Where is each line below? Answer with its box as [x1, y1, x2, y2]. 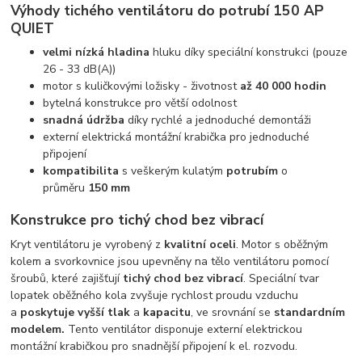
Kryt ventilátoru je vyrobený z [11, 236, 165, 252]
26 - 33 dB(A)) [43, 61, 116, 78]
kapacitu [140, 304, 192, 320]
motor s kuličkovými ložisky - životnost [43, 78, 241, 95]
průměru [43, 180, 89, 196]
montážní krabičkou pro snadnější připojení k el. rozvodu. [11, 338, 298, 354]
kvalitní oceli [164, 236, 237, 252]
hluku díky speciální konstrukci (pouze [149, 44, 348, 61]
